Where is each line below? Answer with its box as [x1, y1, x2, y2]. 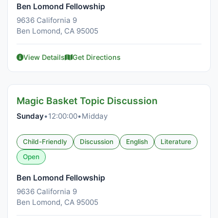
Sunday [17, 111, 44, 121]
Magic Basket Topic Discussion [17, 95, 158, 107]
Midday [82, 111, 108, 121]
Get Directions [73, 53, 121, 61]
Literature [161, 138, 191, 145]
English [126, 138, 148, 145]
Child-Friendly [23, 138, 67, 145]
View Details [23, 53, 65, 61]
